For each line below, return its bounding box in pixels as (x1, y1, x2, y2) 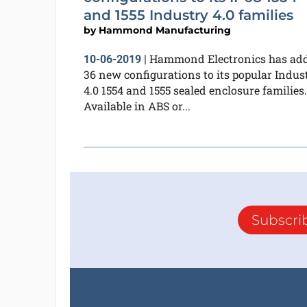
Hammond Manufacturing (98, 24, 231, 36)
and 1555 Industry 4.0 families (83, 7, 293, 23)
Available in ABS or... (83, 99, 191, 113)
